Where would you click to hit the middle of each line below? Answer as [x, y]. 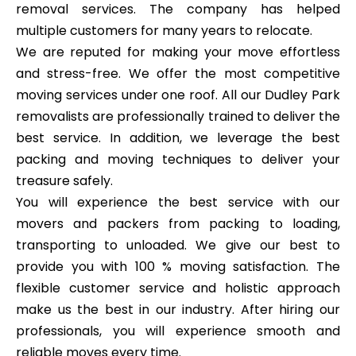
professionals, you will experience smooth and [178, 331]
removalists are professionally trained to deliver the [178, 116]
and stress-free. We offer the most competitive [178, 73]
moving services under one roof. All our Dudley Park [178, 95]
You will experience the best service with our [178, 202]
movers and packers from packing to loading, [178, 223]
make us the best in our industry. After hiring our [178, 309]
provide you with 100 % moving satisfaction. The [178, 266]
